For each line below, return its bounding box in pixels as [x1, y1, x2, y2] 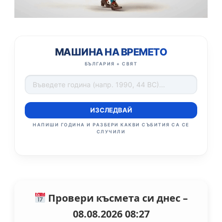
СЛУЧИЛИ [96, 128, 126, 134]
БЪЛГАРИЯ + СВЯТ [84, 60, 138, 66]
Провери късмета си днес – [45, 191, 188, 205]
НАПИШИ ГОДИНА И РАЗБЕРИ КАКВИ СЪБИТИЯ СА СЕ [33, 121, 189, 127]
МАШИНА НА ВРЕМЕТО [55, 46, 167, 58]
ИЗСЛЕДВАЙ [90, 106, 132, 114]
